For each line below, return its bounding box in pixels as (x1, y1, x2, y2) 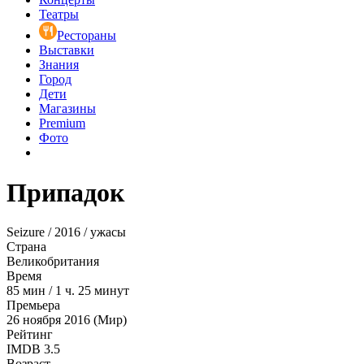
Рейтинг (6, 327, 53, 342)
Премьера (6, 298, 60, 313)
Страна (6, 240, 46, 254)
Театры (39, 7, 79, 22)
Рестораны (57, 28, 116, 43)
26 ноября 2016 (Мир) (6, 313, 127, 327)
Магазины (39, 102, 96, 116)
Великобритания (6, 254, 99, 269)
